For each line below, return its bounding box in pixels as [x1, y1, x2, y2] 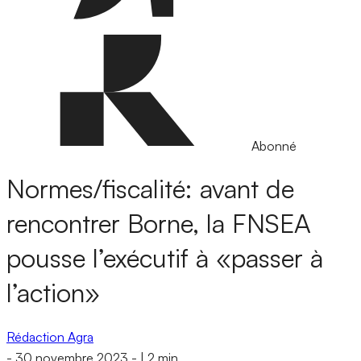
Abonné [251, 138, 297, 154]
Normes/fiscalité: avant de [6, 172, 294, 205]
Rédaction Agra [6, 328, 93, 345]
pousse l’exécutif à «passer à [6, 242, 323, 275]
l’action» [6, 276, 100, 309]
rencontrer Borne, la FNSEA [6, 207, 311, 240]
